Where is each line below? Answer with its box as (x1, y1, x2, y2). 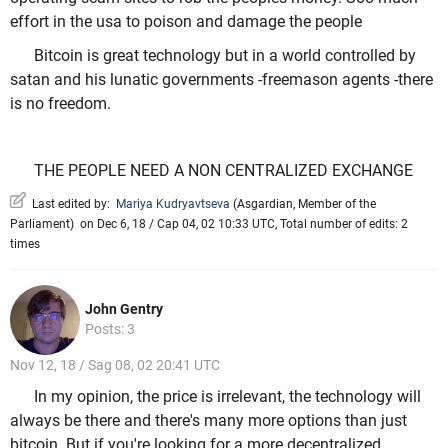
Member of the (298, 197, 376, 212)
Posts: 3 (85, 321, 135, 338)
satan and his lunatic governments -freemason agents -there (10, 69, 433, 89)
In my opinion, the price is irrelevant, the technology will (34, 386, 421, 406)
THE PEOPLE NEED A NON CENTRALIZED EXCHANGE (34, 160, 417, 180)
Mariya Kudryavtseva (116, 197, 230, 212)
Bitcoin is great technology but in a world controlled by (34, 45, 416, 65)
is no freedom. (10, 93, 111, 113)
